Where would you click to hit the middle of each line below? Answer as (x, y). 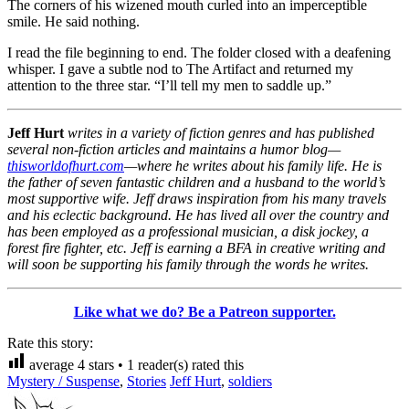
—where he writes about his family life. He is (253, 165)
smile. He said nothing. (73, 21)
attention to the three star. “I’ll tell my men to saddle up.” (169, 85)
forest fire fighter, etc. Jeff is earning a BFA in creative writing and (196, 247)
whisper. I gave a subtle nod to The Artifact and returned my (180, 68)
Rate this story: (50, 342)
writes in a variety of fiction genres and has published (221, 132)
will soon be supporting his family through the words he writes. (188, 264)
